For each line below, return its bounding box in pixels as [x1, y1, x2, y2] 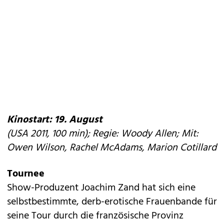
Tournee [7, 166, 44, 182]
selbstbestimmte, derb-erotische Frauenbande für [7, 194, 217, 210]
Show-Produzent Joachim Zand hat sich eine [7, 180, 195, 196]
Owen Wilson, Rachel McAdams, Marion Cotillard [7, 140, 216, 156]
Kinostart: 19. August [7, 112, 102, 128]
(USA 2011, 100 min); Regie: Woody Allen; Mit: [7, 126, 198, 142]
